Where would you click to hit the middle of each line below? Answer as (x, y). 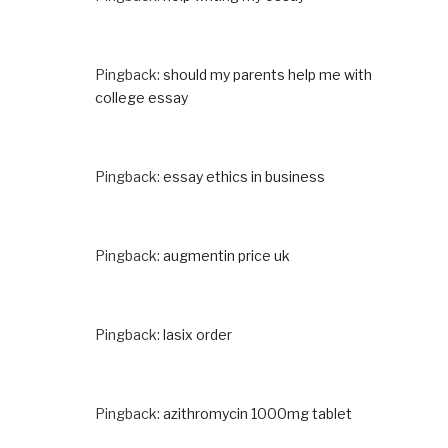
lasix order (197, 334)
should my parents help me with (267, 74)
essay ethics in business (244, 176)
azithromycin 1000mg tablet (257, 413)
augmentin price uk (226, 255)
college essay (141, 97)
